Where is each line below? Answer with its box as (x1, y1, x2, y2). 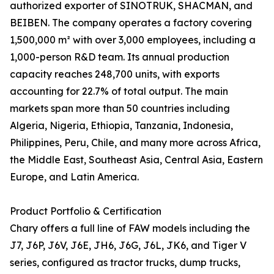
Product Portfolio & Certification (10, 205, 161, 218)
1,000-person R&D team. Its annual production (10, 51, 229, 64)
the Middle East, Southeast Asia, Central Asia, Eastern (10, 154, 263, 166)
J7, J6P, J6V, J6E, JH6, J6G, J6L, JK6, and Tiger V (10, 239, 246, 252)
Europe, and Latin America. (10, 171, 139, 183)
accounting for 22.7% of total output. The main (10, 85, 228, 98)
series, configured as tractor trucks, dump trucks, (10, 256, 240, 269)
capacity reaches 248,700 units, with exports (10, 68, 220, 81)
